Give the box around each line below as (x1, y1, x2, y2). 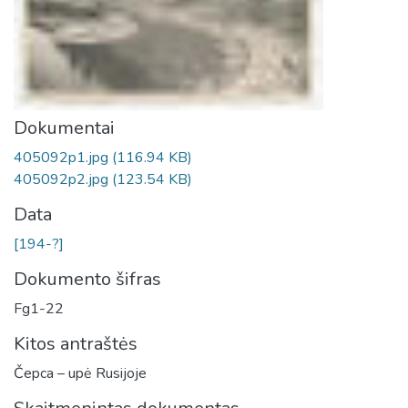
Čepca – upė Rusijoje (14, 363, 147, 383)
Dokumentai (14, 116, 115, 140)
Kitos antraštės (14, 331, 138, 356)
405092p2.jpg (14, 169, 112, 189)
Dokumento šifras (14, 267, 161, 291)
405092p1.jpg (14, 148, 112, 168)
